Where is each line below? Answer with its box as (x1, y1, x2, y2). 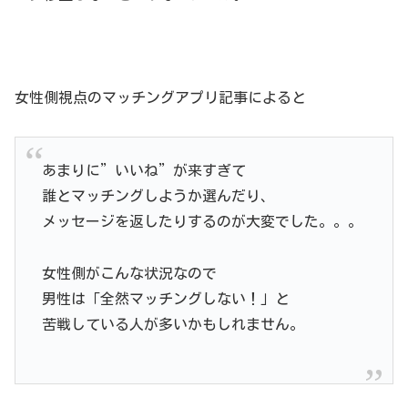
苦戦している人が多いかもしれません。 (41, 317, 304, 332)
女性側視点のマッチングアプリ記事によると (15, 90, 306, 106)
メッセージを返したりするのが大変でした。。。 (41, 214, 362, 229)
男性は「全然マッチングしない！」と (41, 291, 290, 307)
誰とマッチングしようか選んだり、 (41, 189, 275, 204)
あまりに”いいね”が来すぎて (41, 163, 246, 178)
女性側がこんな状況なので (41, 266, 217, 281)
